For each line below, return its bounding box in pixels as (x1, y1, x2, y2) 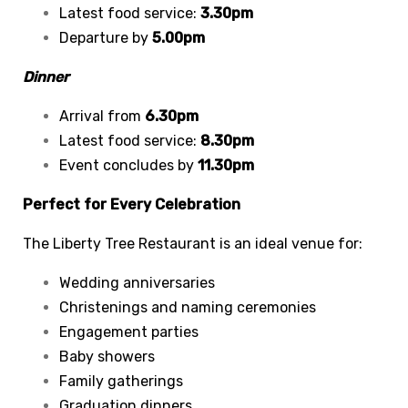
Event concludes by (59, 156, 198, 174)
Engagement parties (59, 322, 199, 341)
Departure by (59, 28, 152, 46)
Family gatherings (59, 372, 183, 390)
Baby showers (59, 347, 155, 365)
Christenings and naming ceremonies (59, 298, 316, 316)
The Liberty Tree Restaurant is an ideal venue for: (23, 234, 362, 252)
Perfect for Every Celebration (23, 195, 240, 213)
